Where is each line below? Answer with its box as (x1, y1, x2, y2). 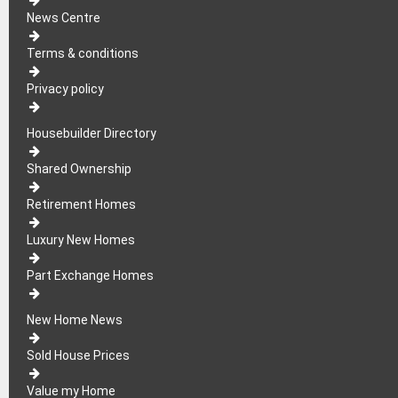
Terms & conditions (27, 45, 139, 60)
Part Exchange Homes (27, 267, 154, 283)
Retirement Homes (27, 196, 136, 211)
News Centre (27, 10, 100, 25)
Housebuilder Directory (27, 125, 156, 140)
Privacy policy (27, 81, 104, 96)
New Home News (27, 312, 123, 327)
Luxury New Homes (27, 232, 135, 247)
